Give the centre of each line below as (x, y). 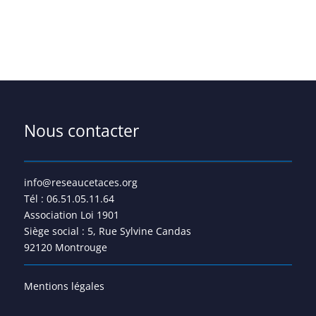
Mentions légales (64, 286)
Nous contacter (81, 130)
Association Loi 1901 (71, 214)
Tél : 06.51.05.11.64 (69, 198)
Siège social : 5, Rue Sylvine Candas (107, 231)
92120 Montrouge (65, 247)
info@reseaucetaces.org (80, 182)
